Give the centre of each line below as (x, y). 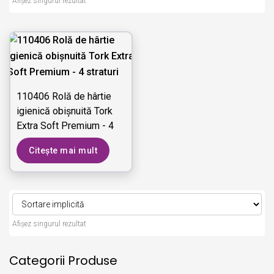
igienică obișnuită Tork (65, 111)
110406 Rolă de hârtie (64, 97)
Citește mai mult (63, 150)
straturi (31, 141)
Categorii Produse (63, 261)
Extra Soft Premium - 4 (65, 126)
